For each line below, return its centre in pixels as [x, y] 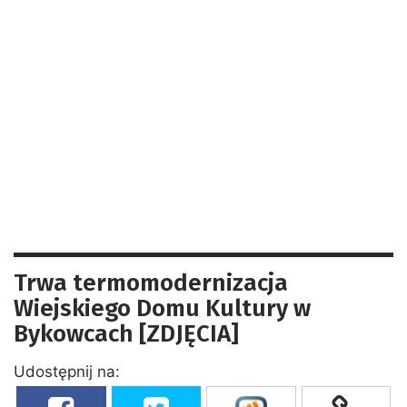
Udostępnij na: [67, 371]
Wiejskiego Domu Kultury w [162, 308]
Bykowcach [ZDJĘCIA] [126, 333]
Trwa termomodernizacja [151, 283]
